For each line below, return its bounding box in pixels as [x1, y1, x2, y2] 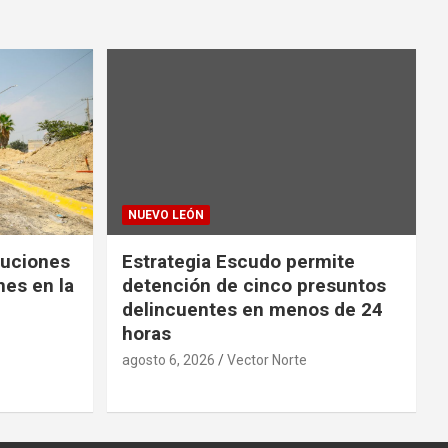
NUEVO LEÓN [127, 207, 204, 222]
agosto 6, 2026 [121, 351, 215, 368]
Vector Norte [226, 351, 307, 368]
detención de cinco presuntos [121, 273, 386, 297]
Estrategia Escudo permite [121, 249, 355, 273]
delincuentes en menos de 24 [121, 297, 383, 321]
